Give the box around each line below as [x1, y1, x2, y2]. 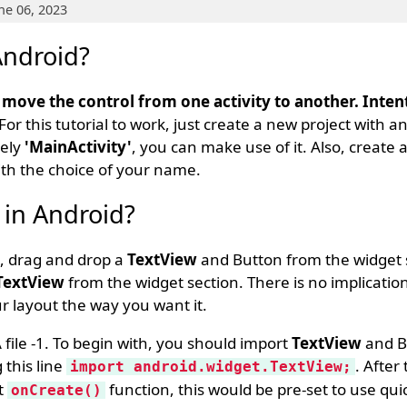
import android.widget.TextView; [69, 358, 352, 375]
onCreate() [10, 382, 102, 399]
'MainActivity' [24, 136, 132, 157]
